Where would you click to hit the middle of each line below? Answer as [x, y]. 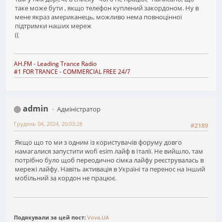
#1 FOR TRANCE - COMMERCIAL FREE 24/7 [72, 72]
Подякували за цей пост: [51, 217]
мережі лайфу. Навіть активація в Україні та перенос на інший [110, 169]
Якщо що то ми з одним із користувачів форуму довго [98, 142]
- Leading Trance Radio [65, 64]
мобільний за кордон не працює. [66, 178]
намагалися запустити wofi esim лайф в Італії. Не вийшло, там [109, 151]
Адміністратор [79, 109]
